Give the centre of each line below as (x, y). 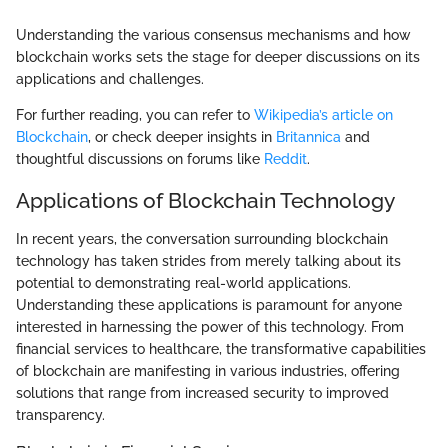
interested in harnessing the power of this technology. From (210, 326)
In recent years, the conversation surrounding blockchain (202, 238)
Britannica (308, 137)
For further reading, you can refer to (135, 115)
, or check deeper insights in (182, 137)
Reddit (285, 159)
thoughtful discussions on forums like (140, 159)
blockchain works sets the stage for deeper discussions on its (218, 57)
